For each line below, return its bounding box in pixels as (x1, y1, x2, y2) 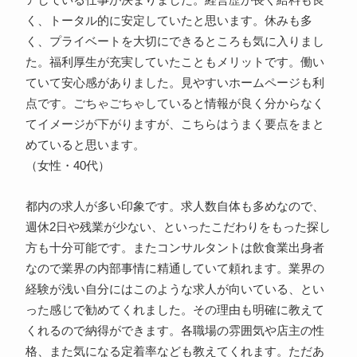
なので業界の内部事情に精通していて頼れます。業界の (25, 262, 324, 276)
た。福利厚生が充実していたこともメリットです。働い (25, 56, 324, 69)
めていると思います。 (25, 139, 145, 152)
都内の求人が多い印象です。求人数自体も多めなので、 (25, 200, 324, 214)
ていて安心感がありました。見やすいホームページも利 (25, 76, 324, 90)
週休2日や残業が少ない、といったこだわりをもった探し (25, 221, 331, 234)
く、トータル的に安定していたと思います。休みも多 (25, 14, 312, 28)
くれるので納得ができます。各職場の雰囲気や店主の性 (25, 324, 324, 338)
